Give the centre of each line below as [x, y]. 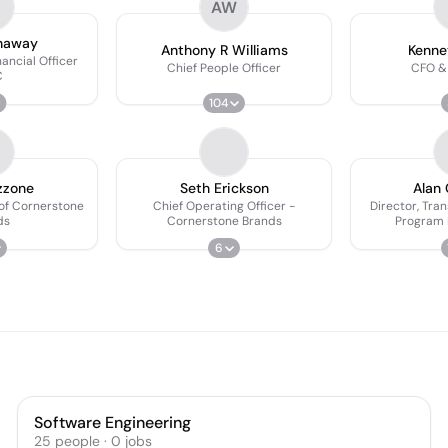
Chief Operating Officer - [224, 205]
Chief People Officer [224, 68]
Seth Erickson [224, 187]
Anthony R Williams [224, 50]
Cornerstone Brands [224, 220]
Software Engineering [113, 422]
